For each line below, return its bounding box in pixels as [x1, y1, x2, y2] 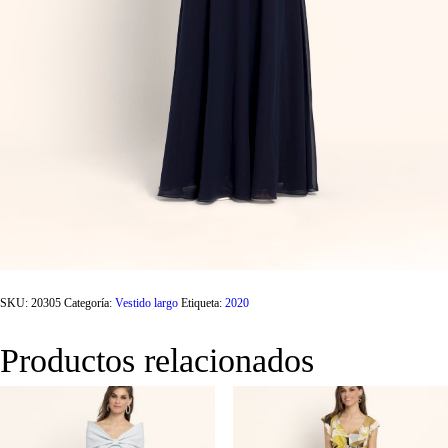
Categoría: [64, 296, 115, 311]
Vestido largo [115, 296, 178, 311]
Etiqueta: [181, 296, 225, 311]
